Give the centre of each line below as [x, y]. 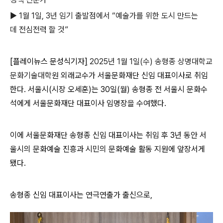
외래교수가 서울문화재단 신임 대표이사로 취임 [134, 75]
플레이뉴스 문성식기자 [49, 61]
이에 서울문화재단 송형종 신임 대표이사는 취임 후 [90, 135]
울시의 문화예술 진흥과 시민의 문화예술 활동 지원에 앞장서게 [108, 149]
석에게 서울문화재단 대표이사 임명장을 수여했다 [87, 103]
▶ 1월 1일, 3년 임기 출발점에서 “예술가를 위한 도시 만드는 [104, 16]
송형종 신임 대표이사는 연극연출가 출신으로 [80, 195]
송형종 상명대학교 [184, 61]
